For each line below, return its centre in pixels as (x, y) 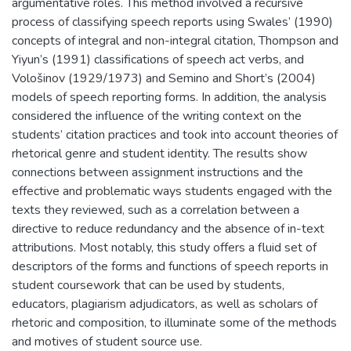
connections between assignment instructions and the (157, 172)
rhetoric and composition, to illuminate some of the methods (174, 322)
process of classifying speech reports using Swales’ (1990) (172, 22)
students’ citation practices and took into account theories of (175, 134)
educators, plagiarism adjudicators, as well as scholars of (165, 304)
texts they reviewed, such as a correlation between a (156, 210)
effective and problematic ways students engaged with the (172, 191)
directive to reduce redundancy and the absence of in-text (168, 228)
